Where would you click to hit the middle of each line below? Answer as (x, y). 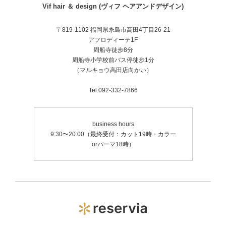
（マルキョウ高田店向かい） (113, 70)
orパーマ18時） (113, 145)
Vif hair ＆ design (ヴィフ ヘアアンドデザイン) (113, 7)
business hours (113, 124)
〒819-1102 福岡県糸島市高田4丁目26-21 (113, 30)
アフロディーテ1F (113, 40)
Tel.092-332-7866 (113, 91)
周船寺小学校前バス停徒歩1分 (113, 60)
